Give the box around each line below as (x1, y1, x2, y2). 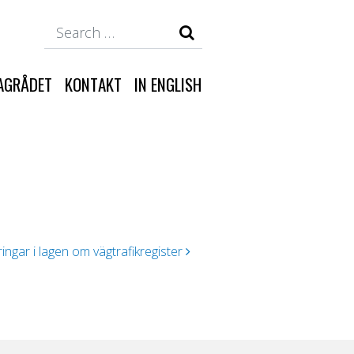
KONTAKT (65, 71, 122, 96)
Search (201, 16, 241, 33)
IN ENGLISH (134, 71, 201, 96)
